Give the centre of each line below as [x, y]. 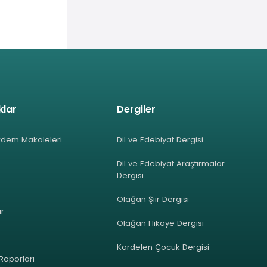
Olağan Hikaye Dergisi [161, 223]
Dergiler [136, 109]
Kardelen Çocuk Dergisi [163, 247]
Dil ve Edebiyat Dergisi [160, 139]
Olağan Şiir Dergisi [153, 199]
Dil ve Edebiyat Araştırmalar [171, 163]
